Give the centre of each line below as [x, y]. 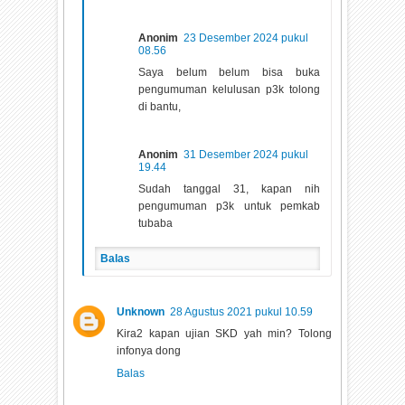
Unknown [141, 311]
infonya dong [149, 350]
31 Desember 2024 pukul [246, 154]
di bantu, [160, 106]
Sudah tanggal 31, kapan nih [229, 188]
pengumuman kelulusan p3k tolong [229, 89]
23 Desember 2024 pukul [246, 38]
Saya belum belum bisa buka [229, 72]
